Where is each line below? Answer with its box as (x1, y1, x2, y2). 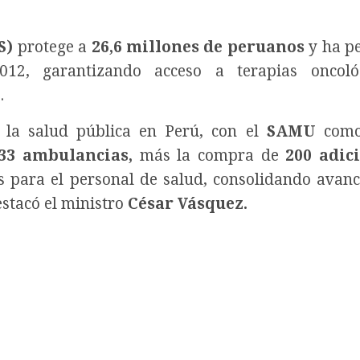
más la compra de (132, 146, 279, 166)
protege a (13, 38, 92, 57)
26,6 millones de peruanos (91, 38, 305, 57)
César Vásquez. (128, 194, 247, 214)
